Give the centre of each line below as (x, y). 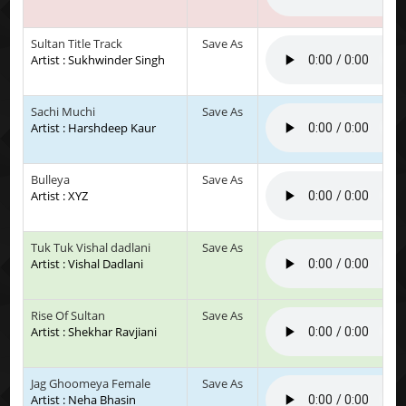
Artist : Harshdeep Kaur (94, 127)
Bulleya (51, 179)
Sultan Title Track (77, 43)
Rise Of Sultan (68, 315)
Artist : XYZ (60, 195)
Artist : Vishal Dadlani (87, 263)
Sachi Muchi (63, 111)
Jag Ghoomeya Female (91, 383)
